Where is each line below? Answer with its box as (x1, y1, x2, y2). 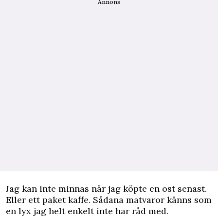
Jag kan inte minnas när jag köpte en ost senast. (6, 183, 207, 195)
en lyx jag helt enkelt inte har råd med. (6, 205, 168, 217)
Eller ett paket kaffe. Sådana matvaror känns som (6, 194, 212, 206)
